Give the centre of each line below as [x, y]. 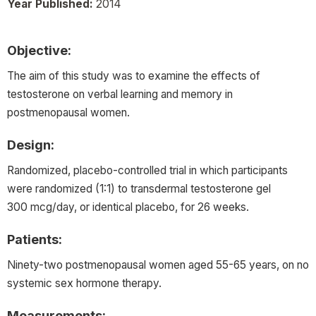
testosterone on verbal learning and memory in [120, 94]
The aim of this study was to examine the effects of [134, 75]
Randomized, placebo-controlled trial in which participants [147, 170]
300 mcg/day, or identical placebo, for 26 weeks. [128, 207]
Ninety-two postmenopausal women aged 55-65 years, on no [158, 265]
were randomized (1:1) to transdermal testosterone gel [139, 188]
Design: [31, 144]
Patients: [35, 239]
